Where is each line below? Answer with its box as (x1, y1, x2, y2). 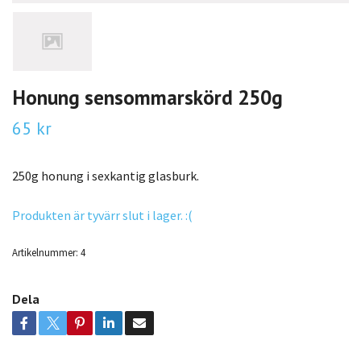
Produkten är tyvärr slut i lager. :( (12, 207, 193, 223)
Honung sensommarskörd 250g (12, 84, 283, 110)
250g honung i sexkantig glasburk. (12, 168, 201, 184)
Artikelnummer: (12, 246, 78, 259)
